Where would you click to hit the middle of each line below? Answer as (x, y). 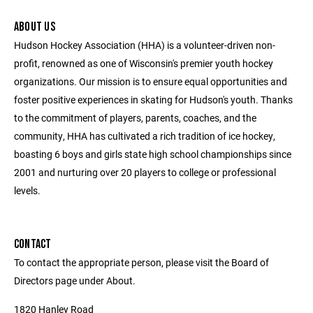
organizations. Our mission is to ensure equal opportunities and (151, 81)
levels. (27, 190)
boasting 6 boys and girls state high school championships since (153, 154)
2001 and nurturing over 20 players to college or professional (145, 172)
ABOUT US (35, 27)
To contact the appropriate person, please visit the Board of (141, 262)
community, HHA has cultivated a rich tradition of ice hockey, (145, 136)
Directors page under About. (75, 281)
